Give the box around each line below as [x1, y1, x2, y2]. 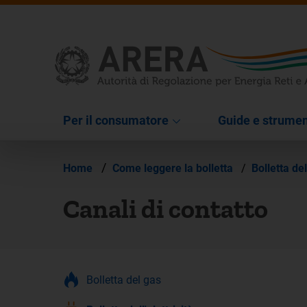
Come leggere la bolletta [112, 161, 236, 175]
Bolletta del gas [86, 273, 161, 286]
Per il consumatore [63, 112, 169, 127]
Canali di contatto [63, 193, 268, 225]
